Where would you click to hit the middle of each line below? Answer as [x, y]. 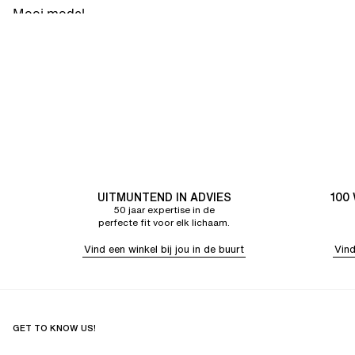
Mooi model [49, 13]
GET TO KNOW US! [54, 328]
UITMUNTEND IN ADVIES [164, 197]
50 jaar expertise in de [164, 210]
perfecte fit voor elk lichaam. [164, 222]
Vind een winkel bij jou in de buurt [164, 249]
